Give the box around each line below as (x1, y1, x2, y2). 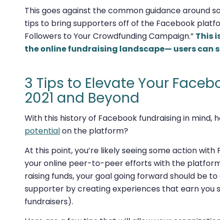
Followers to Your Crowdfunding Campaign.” (25, 30, 195, 42)
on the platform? (60, 125, 128, 137)
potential (25, 125, 60, 137)
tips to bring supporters (25, 17, 118, 29)
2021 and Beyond (25, 88, 139, 108)
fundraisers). (25, 195, 73, 207)
